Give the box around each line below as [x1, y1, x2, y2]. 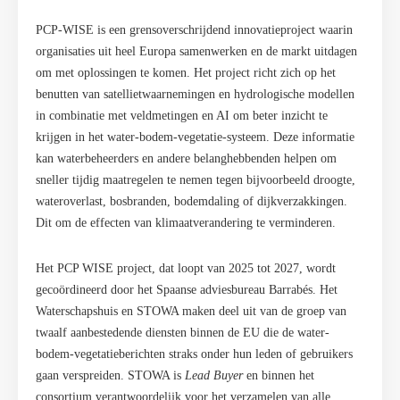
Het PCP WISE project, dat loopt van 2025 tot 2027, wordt [36, 262, 336, 275]
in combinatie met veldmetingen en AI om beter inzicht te [36, 109, 328, 122]
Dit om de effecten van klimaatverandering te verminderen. [36, 216, 336, 229]
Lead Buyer [185, 369, 246, 382]
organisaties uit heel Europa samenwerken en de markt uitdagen [36, 45, 357, 58]
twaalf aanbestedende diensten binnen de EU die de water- [36, 326, 329, 339]
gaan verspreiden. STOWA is [36, 369, 185, 382]
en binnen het [246, 369, 314, 382]
